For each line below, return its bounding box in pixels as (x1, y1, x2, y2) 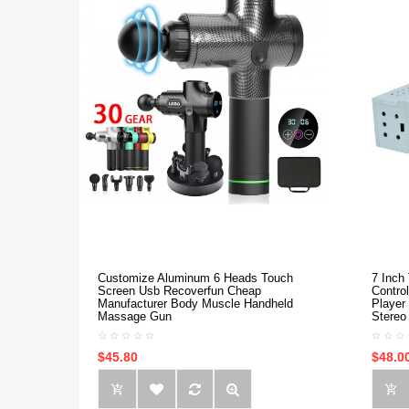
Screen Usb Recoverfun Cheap (98, 284, 261, 298)
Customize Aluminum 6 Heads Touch (98, 271, 293, 285)
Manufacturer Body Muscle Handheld (98, 297, 293, 310)
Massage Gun (98, 309, 172, 323)
